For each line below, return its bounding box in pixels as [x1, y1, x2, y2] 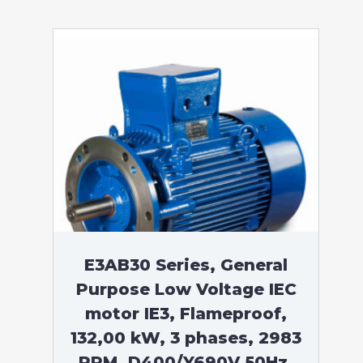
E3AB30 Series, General [84, 255, 288, 275]
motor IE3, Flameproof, [85, 304, 287, 323]
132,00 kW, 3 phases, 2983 [70, 328, 301, 348]
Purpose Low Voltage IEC [75, 280, 297, 299]
